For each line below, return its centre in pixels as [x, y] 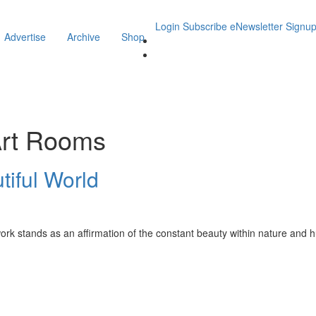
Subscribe [205, 26]
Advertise [25, 37]
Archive [84, 37]
